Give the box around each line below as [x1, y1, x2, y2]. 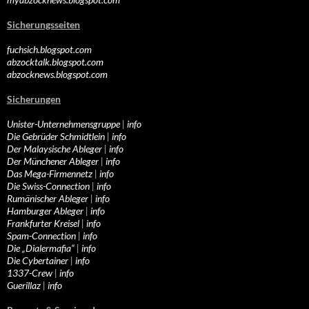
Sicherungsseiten [7, 19, 80, 31]
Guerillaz [7, 279, 41, 292]
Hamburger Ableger [7, 205, 83, 217]
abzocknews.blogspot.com [7, 68, 108, 81]
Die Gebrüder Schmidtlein [7, 130, 105, 143]
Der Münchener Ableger [7, 155, 99, 168]
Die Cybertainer [7, 255, 68, 267]
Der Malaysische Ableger [7, 143, 102, 155]
